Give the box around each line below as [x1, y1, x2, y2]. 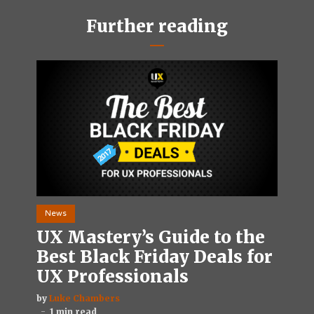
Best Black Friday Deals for [36, 245, 273, 268]
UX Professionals [36, 265, 189, 287]
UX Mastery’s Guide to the [36, 226, 265, 248]
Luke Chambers [49, 292, 120, 303]
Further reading [86, 15, 228, 37]
